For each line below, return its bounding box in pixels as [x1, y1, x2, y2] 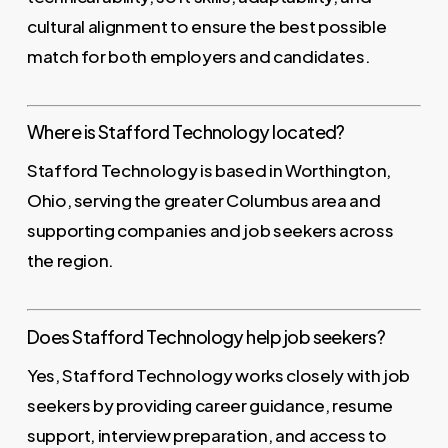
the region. [26, 249, 115, 272]
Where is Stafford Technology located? [26, 120, 345, 144]
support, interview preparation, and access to [26, 423, 387, 446]
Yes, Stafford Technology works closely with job [26, 363, 410, 386]
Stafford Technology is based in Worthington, [26, 159, 391, 182]
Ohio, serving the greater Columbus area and [26, 189, 381, 212]
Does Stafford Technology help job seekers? [26, 324, 386, 348]
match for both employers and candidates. [26, 44, 371, 67]
